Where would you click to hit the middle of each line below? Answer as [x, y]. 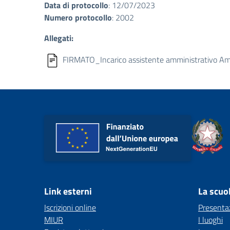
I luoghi [210, 220]
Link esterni [68, 191]
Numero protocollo [78, 17]
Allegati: [59, 38]
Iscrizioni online [70, 207]
